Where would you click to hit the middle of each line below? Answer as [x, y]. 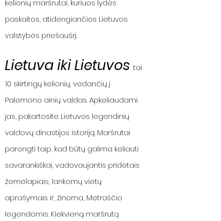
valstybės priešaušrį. [43, 35]
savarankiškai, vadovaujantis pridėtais [72, 165]
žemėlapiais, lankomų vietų [53, 181]
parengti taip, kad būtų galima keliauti [72, 149]
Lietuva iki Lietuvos [67, 65]
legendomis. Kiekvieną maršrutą [62, 214]
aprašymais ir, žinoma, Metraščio [64, 198]
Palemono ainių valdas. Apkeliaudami [71, 100]
